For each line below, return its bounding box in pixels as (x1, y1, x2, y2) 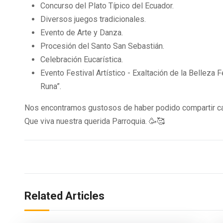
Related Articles (24, 190, 105, 203)
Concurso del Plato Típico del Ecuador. (40, 1, 174, 11)
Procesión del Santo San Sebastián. (40, 41, 164, 51)
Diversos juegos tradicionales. (40, 14, 146, 24)
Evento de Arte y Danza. (40, 28, 123, 38)
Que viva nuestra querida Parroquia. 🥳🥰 (24, 116, 165, 126)
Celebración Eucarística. (40, 55, 123, 65)
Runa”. (40, 82, 61, 92)
